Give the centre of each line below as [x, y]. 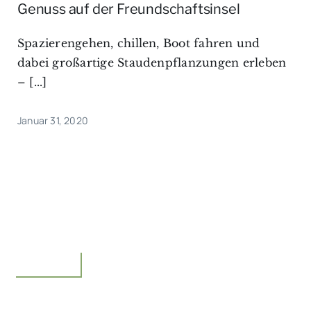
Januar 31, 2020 [53, 121]
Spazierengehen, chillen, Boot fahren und [138, 43]
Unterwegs [45, 260]
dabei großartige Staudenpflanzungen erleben [152, 63]
